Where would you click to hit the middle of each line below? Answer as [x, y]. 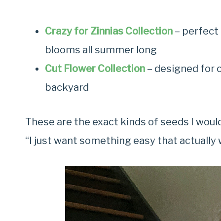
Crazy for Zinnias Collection [109, 31]
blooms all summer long [101, 50]
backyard [67, 88]
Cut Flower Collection [95, 69]
